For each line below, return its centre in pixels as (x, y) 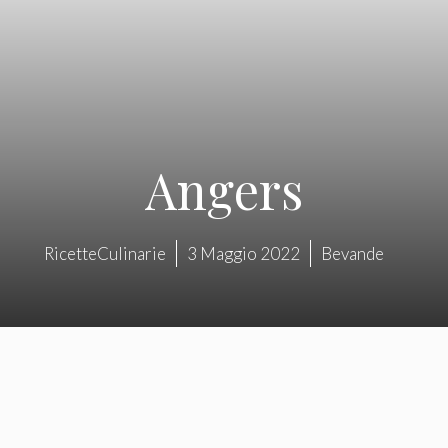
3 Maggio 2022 (243, 254)
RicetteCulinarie (105, 254)
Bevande (352, 254)
